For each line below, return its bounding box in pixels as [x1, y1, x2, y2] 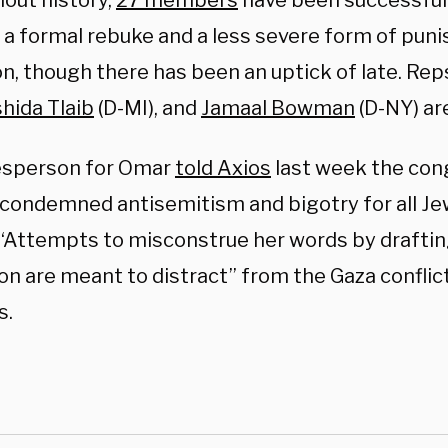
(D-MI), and [94, 96, 201, 120]
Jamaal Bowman [201, 96, 355, 120]
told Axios [175, 156, 271, 180]
